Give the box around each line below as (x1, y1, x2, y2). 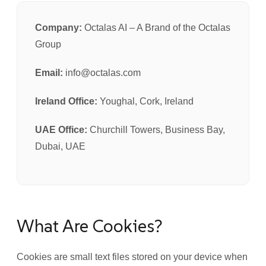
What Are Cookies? (17, 215, 163, 237)
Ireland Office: (35, 96, 97, 106)
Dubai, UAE (35, 141, 85, 151)
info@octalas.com (63, 68, 141, 78)
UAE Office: (35, 125, 87, 135)
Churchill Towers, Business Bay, (87, 125, 225, 135)
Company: (35, 23, 82, 33)
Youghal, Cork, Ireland (97, 96, 194, 106)
